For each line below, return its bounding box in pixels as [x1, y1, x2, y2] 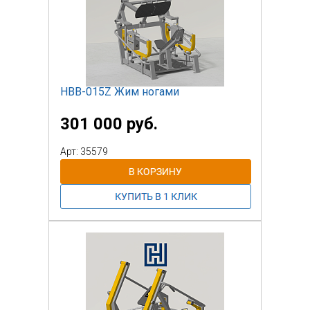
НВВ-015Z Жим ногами [60, 84, 179, 98]
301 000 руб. [60, 113, 158, 134]
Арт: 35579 [60, 145, 108, 157]
